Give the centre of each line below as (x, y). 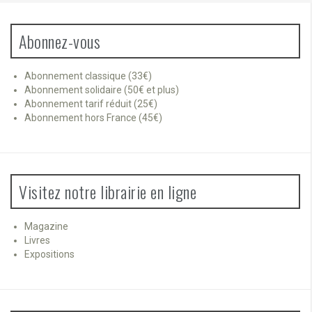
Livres (37, 240)
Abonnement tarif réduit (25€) (91, 103)
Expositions (49, 254)
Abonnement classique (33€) (88, 76)
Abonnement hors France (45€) (93, 117)
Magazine (46, 226)
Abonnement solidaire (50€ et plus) (102, 89)
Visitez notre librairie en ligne (108, 191)
